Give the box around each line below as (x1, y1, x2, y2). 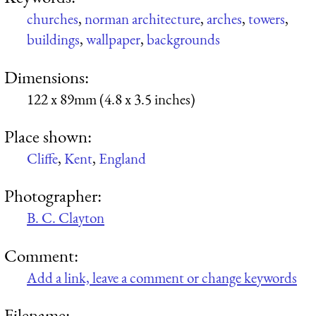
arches (207, 9, 242, 29)
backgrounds (147, 30, 220, 49)
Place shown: (4, 124, 92, 147)
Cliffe (27, 148, 58, 168)
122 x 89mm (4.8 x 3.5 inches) (27, 89, 195, 109)
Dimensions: (4, 65, 89, 88)
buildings (27, 30, 80, 49)
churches (27, 9, 78, 29)
